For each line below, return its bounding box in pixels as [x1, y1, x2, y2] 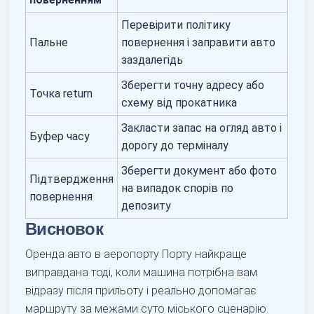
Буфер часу [29, 129, 90, 143]
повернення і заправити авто [121, 35, 276, 49]
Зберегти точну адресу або [121, 78, 265, 92]
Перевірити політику [121, 18, 231, 32]
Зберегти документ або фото [121, 163, 278, 177]
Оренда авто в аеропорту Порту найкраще [25, 247, 247, 261]
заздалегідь [121, 53, 184, 67]
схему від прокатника [121, 95, 238, 109]
